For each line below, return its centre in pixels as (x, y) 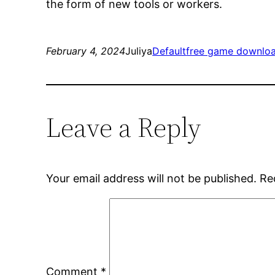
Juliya (139, 51)
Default (169, 51)
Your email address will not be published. (152, 179)
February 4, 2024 (86, 51)
